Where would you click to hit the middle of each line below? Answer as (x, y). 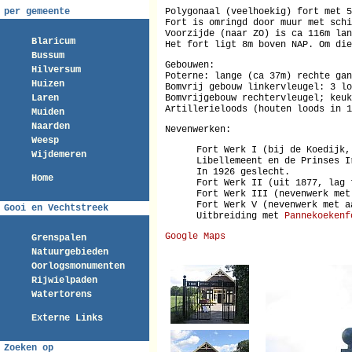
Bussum (48, 56)
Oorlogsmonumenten (78, 267)
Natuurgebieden (70, 253)
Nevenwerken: (198, 130)
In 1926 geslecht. (243, 172)
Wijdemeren (59, 155)
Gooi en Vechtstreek (56, 209)
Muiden (48, 113)
